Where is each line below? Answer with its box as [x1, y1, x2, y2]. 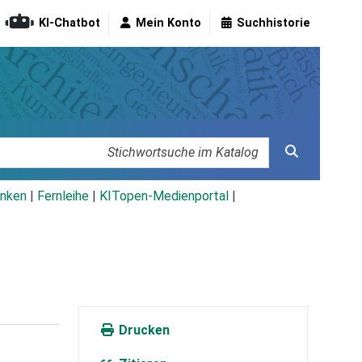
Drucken [115, 322, 170, 339]
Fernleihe [37, 188, 89, 204]
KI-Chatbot [39, 16, 100, 31]
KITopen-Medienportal [99, 188, 229, 204]
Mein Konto [136, 16, 201, 31]
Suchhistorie [237, 16, 310, 31]
